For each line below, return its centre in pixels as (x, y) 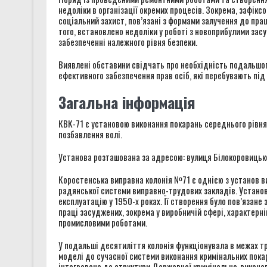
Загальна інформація (127, 102)
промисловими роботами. (103, 222)
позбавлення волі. (90, 134)
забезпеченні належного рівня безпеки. (128, 41)
